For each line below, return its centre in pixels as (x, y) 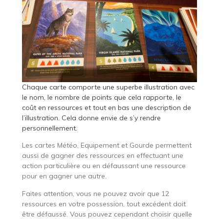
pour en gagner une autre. (64, 176)
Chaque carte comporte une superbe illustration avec (108, 87)
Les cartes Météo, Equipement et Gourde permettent (107, 145)
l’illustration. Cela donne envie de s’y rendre (91, 118)
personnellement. (49, 128)
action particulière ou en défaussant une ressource (104, 165)
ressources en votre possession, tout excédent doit (104, 204)
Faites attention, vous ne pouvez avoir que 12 (95, 193)
